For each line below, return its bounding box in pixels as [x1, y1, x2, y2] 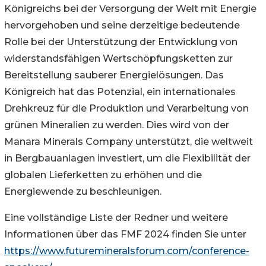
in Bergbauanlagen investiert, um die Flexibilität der [4, 152, 251, 164]
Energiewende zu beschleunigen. [4, 185, 161, 197]
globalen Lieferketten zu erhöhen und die [4, 169, 202, 180]
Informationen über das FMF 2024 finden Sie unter [4, 228, 246, 240]
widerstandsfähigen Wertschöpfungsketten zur [4, 52, 233, 64]
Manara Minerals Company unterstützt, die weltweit [4, 135, 253, 147]
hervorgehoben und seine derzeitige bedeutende [4, 19, 240, 31]
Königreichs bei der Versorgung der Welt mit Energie [4, 2, 256, 14]
